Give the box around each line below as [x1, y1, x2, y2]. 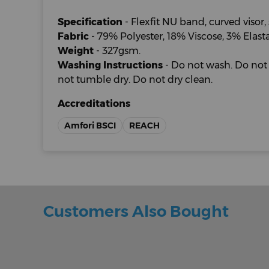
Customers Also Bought [43, 202, 229, 221]
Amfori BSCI [64, 120, 116, 131]
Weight [58, 45, 94, 56]
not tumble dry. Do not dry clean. [58, 74, 213, 85]
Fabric [58, 31, 89, 42]
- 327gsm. [94, 45, 141, 56]
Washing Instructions [58, 59, 163, 71]
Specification [58, 16, 122, 28]
